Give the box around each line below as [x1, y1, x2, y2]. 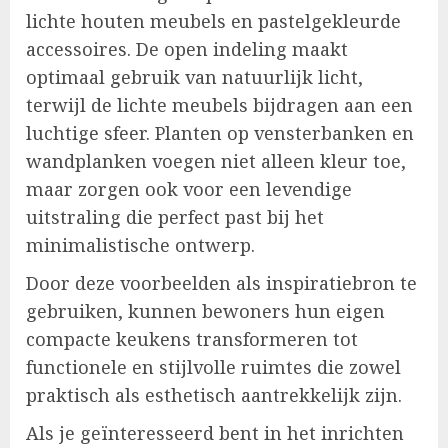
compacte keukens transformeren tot [26, 327, 358, 352]
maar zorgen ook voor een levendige [26, 177, 352, 202]
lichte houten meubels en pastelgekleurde [26, 9, 401, 34]
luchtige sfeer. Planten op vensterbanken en [26, 121, 414, 146]
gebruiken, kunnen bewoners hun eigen [26, 299, 385, 324]
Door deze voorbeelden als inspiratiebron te [26, 271, 417, 296]
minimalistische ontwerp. [26, 233, 255, 258]
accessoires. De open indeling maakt [26, 37, 348, 62]
